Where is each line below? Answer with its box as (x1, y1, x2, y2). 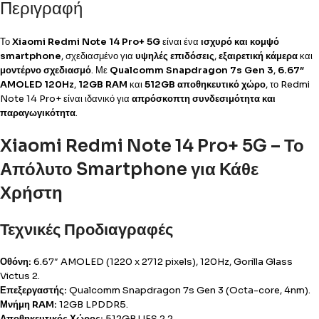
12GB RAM (78, 78, 127, 90)
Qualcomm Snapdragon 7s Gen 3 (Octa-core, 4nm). (67, 284, 310, 296)
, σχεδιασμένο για (61, 50, 135, 62)
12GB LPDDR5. (57, 298, 128, 310)
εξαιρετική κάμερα (219, 50, 298, 62)
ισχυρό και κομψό (201, 36, 279, 48)
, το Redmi (266, 78, 310, 90)
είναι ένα (160, 36, 201, 48)
